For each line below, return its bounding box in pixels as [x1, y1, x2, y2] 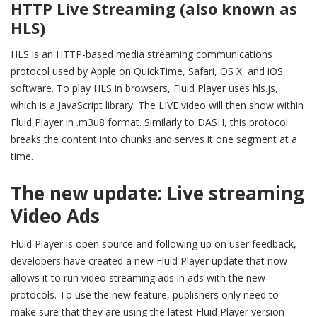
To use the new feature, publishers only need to [59, 288, 279, 302]
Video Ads [11, 203, 100, 229]
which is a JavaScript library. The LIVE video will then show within [11, 98, 304, 113]
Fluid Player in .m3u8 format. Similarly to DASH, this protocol [11, 115, 288, 129]
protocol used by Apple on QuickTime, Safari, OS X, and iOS [11, 64, 283, 79]
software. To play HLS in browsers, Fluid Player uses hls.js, [11, 81, 278, 96]
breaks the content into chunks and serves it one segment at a [11, 132, 297, 146]
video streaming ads [81, 271, 174, 285]
